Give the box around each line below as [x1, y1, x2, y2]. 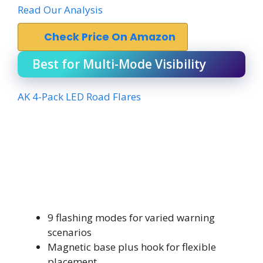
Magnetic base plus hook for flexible [48, 240, 216, 254]
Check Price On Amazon [44, 29, 176, 44]
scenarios [48, 225, 92, 239]
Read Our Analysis [18, 2, 103, 16]
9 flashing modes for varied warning [48, 211, 215, 224]
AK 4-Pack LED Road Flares [18, 89, 141, 103]
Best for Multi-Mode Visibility [32, 55, 206, 72]
